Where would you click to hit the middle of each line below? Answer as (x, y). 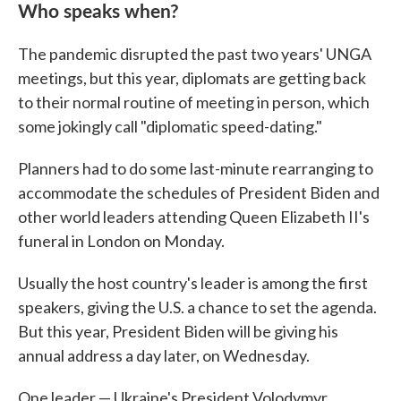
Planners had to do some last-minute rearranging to (196, 168)
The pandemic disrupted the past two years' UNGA (195, 54)
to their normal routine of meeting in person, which (194, 102)
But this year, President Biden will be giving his (178, 331)
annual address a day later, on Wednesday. (164, 355)
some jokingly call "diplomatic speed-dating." (170, 126)
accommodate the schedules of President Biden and (199, 192)
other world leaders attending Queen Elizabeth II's (194, 217)
